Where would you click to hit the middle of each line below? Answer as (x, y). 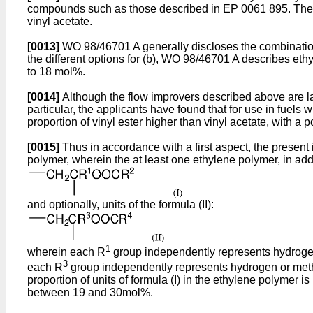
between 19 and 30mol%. (90, 293)
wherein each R (66, 252)
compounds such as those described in (125, 8)
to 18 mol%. (56, 71)
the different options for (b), (94, 59)
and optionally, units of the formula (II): (121, 204)
